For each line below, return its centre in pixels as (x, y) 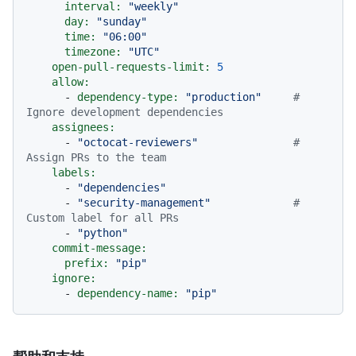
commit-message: (99, 248)
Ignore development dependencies (125, 112)
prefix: (87, 263)
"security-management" (144, 203)
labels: (74, 173)
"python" (103, 233)
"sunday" (122, 22)
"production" (223, 97)
